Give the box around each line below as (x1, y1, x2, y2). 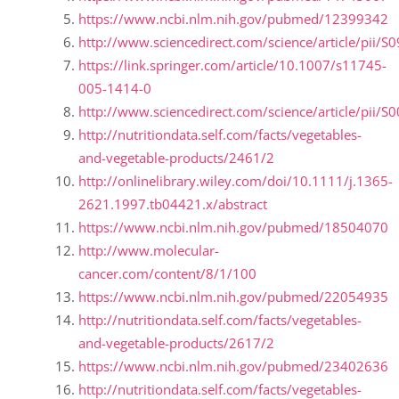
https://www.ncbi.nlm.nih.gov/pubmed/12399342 (78, 10, 388, 28)
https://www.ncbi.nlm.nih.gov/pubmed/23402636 (78, 357, 388, 376)
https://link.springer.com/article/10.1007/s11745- (78, 56, 387, 75)
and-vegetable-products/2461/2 (78, 149, 274, 167)
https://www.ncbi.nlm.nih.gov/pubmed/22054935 (78, 288, 388, 306)
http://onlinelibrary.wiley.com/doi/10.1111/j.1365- (78, 172, 393, 191)
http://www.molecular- (78, 241, 219, 260)
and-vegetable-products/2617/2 (78, 334, 274, 353)
